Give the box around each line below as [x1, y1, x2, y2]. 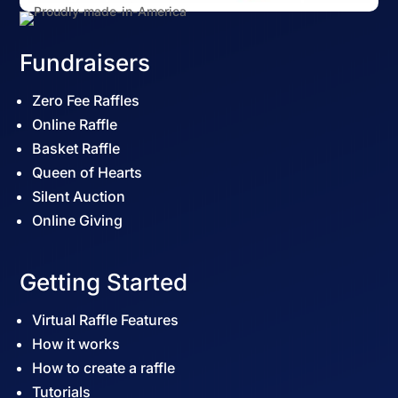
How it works [32, 335, 121, 354]
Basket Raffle [32, 139, 121, 158]
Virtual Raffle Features [32, 311, 179, 330]
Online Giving [32, 211, 123, 230]
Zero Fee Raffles [32, 92, 140, 110]
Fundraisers [20, 49, 151, 77]
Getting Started [20, 268, 188, 297]
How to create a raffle [32, 359, 176, 378]
